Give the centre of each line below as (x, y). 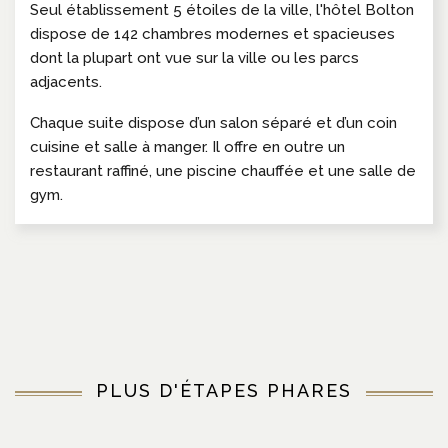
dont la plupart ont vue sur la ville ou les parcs (194, 57)
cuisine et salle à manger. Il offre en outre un (187, 146)
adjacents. (66, 81)
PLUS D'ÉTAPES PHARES (224, 390)
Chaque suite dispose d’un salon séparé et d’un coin (213, 122)
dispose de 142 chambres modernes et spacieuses (212, 33)
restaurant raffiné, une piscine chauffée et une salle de (223, 170)
